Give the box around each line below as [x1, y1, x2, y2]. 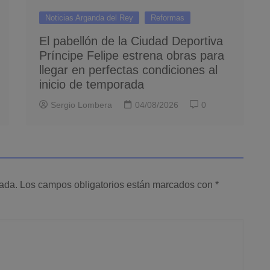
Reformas [151, 13, 184, 22]
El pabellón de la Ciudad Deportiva [39, 34, 223, 48]
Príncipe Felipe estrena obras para [39, 48, 224, 62]
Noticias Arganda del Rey [45, 13, 133, 22]
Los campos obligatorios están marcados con [20, 179, 215, 190]
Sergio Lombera [51, 99, 112, 110]
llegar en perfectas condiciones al [39, 63, 218, 77]
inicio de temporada [39, 77, 144, 91]
